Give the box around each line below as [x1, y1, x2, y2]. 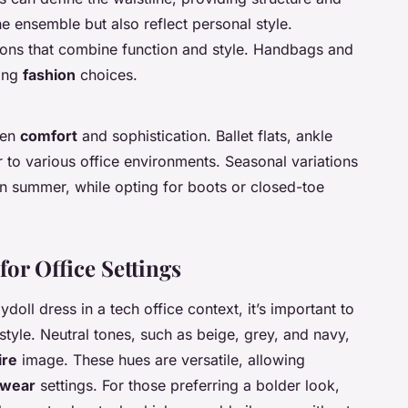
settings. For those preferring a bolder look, [36, 376, 340, 395]
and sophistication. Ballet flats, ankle [77, 127, 332, 146]
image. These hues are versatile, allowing [17, 351, 305, 370]
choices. [76, 66, 138, 85]
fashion [23, 66, 76, 85]
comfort [20, 127, 77, 146]
